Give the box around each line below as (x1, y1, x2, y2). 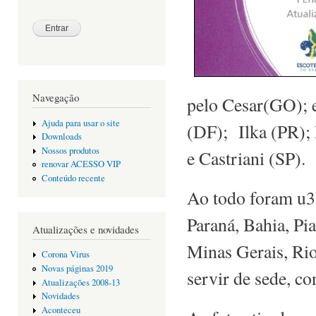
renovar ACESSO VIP (41, 158, 121, 171)
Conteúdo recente (41, 171, 105, 184)
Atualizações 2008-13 (41, 276, 120, 288)
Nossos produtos (41, 144, 99, 157)
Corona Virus (41, 248, 90, 261)
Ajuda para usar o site (41, 116, 120, 129)
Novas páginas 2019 (41, 262, 113, 274)
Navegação (32, 90, 79, 104)
